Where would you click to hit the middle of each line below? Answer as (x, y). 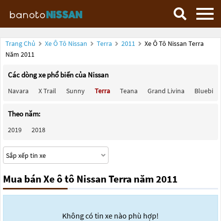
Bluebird (207, 91)
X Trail (47, 91)
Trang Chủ (20, 43)
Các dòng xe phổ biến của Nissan (58, 75)
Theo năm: (24, 114)
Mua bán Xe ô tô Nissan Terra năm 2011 (90, 179)
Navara (18, 91)
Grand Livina (166, 91)
